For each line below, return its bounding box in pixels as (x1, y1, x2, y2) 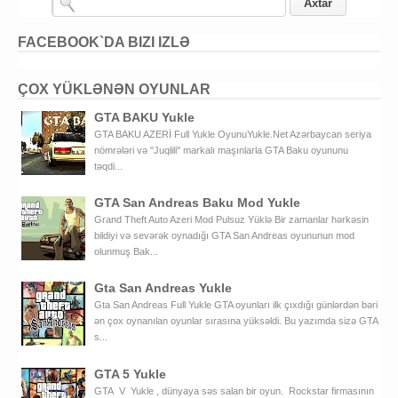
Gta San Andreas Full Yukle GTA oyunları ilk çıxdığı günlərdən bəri (94, 299, 378, 311)
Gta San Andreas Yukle (94, 281, 232, 296)
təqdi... (94, 161, 123, 172)
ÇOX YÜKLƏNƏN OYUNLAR (18, 81, 211, 97)
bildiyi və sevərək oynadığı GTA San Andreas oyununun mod (94, 230, 354, 242)
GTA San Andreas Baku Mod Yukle (94, 195, 300, 211)
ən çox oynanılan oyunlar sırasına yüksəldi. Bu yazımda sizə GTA (94, 315, 378, 327)
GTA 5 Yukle (94, 366, 166, 381)
